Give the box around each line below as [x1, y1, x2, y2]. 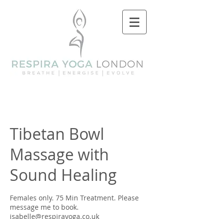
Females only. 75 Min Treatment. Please [10, 193, 139, 202]
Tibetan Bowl [10, 123, 104, 144]
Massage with [10, 144, 109, 165]
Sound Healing [10, 164, 117, 185]
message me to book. [10, 202, 79, 212]
